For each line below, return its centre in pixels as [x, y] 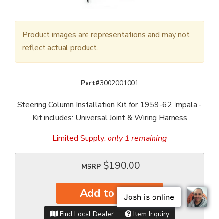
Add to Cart [109, 193]
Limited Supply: [80, 139]
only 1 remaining [137, 139]
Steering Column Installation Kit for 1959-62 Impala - [109, 105]
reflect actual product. [60, 48]
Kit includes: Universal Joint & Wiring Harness [109, 118]
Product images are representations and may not [106, 35]
